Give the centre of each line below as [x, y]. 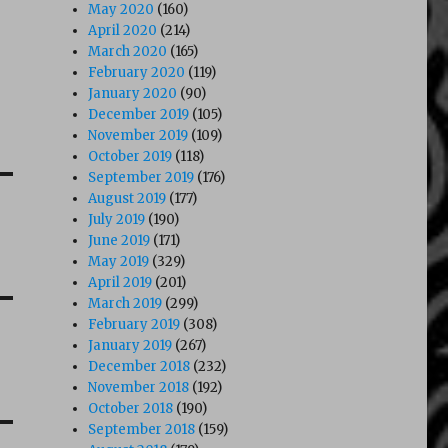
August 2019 [127, 198]
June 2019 [119, 240]
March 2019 [125, 303]
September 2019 [141, 177]
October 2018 [131, 408]
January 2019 [130, 345]
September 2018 [142, 429]
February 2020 [137, 72]
